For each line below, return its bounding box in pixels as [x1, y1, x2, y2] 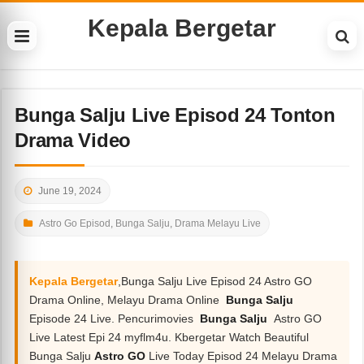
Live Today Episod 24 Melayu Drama [145, 349, 338, 362]
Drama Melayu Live [175, 218, 262, 229]
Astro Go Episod [39, 218, 111, 229]
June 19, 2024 [38, 185, 102, 197]
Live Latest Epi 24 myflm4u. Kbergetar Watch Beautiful [29, 331, 310, 344]
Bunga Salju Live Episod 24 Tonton [15, 104, 336, 126]
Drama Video [15, 129, 131, 151]
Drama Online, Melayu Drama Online [29, 293, 223, 306]
